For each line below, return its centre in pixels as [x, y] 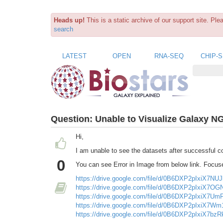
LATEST [74, 56]
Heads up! [69, 20]
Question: [73, 119]
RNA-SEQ [169, 56]
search [63, 29]
